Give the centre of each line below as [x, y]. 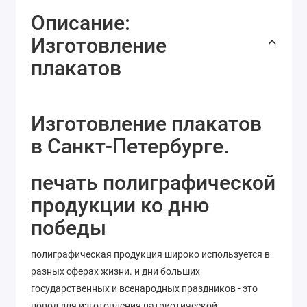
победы [69, 228]
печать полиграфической [153, 183]
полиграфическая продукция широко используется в [150, 255]
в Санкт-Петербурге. [130, 147]
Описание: [81, 23]
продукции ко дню [120, 206]
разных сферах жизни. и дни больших [115, 272]
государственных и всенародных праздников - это [144, 289]
